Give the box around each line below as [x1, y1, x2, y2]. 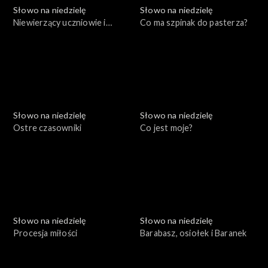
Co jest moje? [140, 122, 193, 133]
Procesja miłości [13, 227, 78, 238]
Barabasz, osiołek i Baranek [140, 227, 247, 238]
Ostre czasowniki [13, 122, 82, 133]
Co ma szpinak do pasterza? [140, 17, 248, 28]
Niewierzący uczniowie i [13, 17, 106, 28]
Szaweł [13, 29, 42, 40]
